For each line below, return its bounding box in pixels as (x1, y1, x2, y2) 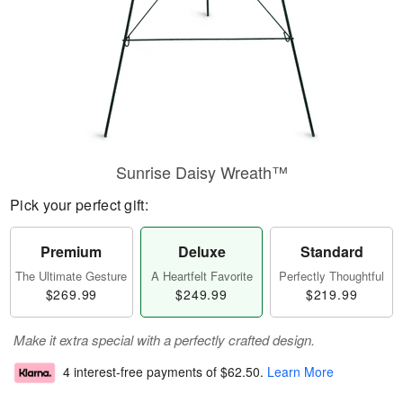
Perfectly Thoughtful (279, 267, 385, 284)
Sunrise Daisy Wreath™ (115, 160, 288, 184)
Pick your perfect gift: (10, 194, 148, 215)
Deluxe (177, 241, 226, 262)
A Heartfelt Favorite (150, 267, 253, 284)
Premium (40, 241, 103, 262)
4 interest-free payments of (63, 363, 220, 381)
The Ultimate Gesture (15, 267, 128, 284)
